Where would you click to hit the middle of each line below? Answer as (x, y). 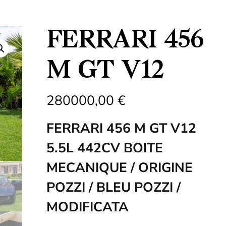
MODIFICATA (88, 207)
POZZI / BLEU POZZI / (114, 187)
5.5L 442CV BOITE (105, 148)
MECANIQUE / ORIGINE (120, 167)
